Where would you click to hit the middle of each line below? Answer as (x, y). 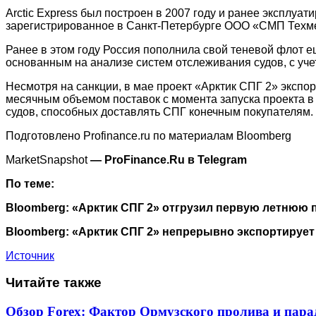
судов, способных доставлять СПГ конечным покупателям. (159, 111)
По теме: (31, 183)
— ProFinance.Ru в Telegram (170, 159)
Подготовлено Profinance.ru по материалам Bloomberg (148, 135)
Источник (30, 255)
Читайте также (54, 283)
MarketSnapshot (48, 159)
